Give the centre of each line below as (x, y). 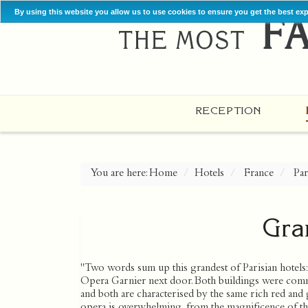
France (259, 174)
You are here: (120, 174)
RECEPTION (228, 110)
